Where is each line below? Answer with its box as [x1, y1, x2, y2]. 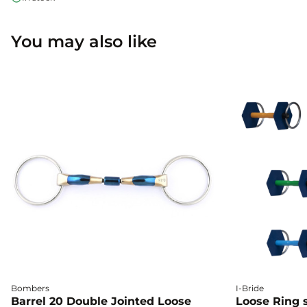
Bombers [11, 282, 49, 293]
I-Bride [236, 282, 264, 293]
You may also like [11, 31, 157, 51]
